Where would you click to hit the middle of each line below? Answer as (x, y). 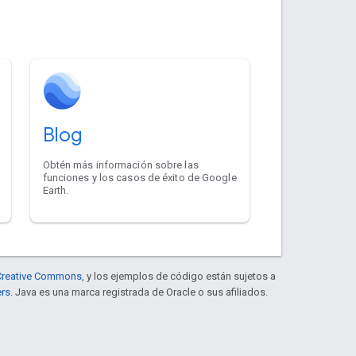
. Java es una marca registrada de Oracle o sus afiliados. (139, 292)
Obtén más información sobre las (120, 164)
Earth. (56, 190)
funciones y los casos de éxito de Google (139, 177)
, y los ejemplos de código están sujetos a (179, 276)
